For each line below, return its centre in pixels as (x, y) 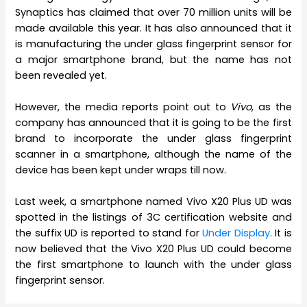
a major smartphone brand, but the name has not (153, 59)
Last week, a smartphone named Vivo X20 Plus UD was (153, 202)
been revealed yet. (61, 75)
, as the (272, 107)
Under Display (236, 233)
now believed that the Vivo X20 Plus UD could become (153, 249)
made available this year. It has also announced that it (153, 28)
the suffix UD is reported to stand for (109, 233)
